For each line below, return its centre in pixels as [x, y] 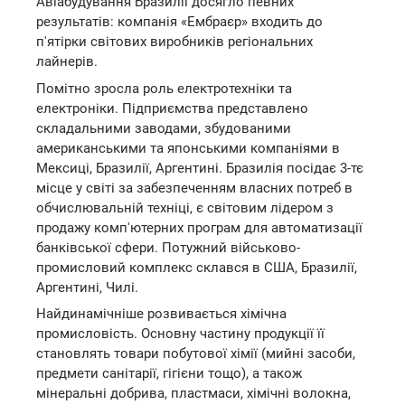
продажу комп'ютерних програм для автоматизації [199, 227]
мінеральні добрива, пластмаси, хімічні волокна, [193, 393]
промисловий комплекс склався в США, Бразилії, [197, 267]
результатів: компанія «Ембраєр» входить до [179, 22]
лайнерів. [67, 61]
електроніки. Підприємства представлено [172, 108]
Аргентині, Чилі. [87, 287]
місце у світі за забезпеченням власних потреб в [194, 188]
